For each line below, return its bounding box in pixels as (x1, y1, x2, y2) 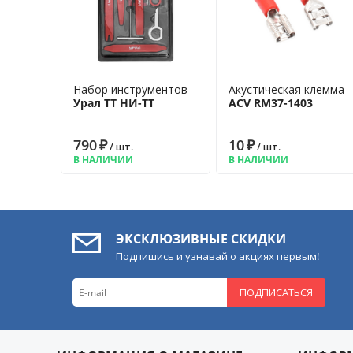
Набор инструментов (73, 82, 188, 97)
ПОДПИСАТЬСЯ (240, 285, 314, 299)
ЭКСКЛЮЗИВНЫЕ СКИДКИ (116, 230, 286, 247)
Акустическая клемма (228, 82, 344, 97)
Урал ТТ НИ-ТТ (73, 95, 154, 110)
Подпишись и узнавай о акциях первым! (116, 249, 319, 263)
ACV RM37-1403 (228, 95, 313, 110)
